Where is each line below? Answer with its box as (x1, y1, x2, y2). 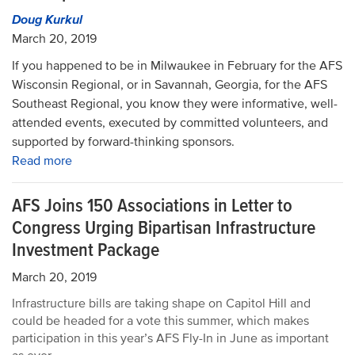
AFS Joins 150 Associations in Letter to (12, 194, 292, 217)
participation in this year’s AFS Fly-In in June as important (12, 330, 329, 346)
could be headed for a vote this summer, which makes (12, 313, 309, 329)
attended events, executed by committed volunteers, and (12, 115, 328, 131)
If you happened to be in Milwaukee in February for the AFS (12, 58, 342, 74)
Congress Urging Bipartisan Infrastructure (12, 216, 315, 239)
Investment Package (12, 239, 159, 261)
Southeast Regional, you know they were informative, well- (12, 96, 338, 112)
